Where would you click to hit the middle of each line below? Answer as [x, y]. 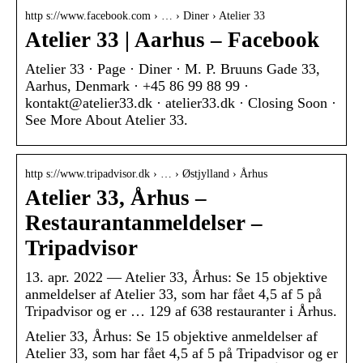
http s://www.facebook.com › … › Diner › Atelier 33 [145, 16]
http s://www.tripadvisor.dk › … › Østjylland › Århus [146, 174]
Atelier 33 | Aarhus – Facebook [172, 40]
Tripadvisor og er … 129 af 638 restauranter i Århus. [181, 312]
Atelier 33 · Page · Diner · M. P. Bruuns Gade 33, [173, 69]
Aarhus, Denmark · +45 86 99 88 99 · [137, 86]
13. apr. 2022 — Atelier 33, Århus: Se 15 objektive [176, 278]
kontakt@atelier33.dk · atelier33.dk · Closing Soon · [181, 103]
